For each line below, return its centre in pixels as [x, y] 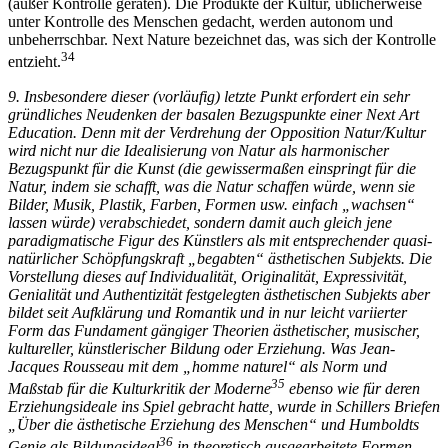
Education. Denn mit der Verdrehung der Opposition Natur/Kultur [217, 132]
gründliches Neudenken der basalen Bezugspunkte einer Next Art [213, 114]
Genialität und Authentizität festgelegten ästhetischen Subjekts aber [219, 294]
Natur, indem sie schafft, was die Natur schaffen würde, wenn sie [211, 186]
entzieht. [34, 62]
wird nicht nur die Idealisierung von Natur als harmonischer [198, 150]
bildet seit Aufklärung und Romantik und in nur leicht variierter [207, 312]
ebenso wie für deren [352, 389]
